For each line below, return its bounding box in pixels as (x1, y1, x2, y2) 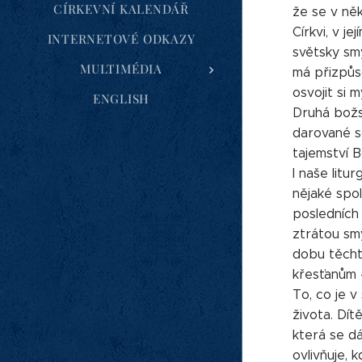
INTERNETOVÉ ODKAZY (47, 31, 196, 47)
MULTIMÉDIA (80, 61, 162, 77)
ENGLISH (92, 90, 150, 107)
